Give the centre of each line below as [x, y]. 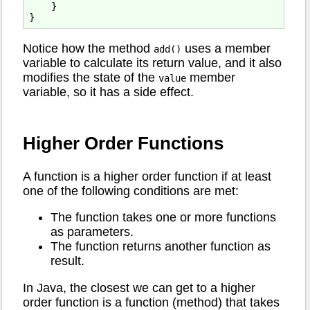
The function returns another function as [161, 247]
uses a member [226, 48]
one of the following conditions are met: [131, 191]
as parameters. [92, 232]
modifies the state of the [91, 77]
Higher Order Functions [123, 143]
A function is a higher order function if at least [147, 176]
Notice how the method [88, 48]
